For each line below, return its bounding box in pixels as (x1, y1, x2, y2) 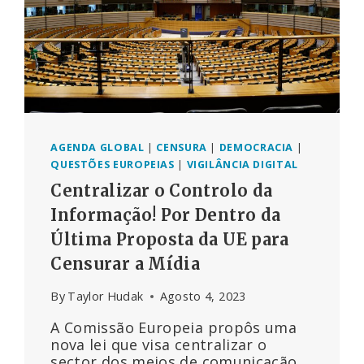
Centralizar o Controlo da (50, 180, 273, 201)
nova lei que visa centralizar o (50, 335, 267, 355)
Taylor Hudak (67, 288, 144, 305)
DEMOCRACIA (219, 141, 294, 155)
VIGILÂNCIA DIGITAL (186, 158, 298, 172)
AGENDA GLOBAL (50, 141, 145, 155)
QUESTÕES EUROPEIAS (50, 158, 175, 172)
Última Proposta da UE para (50, 228, 289, 249)
